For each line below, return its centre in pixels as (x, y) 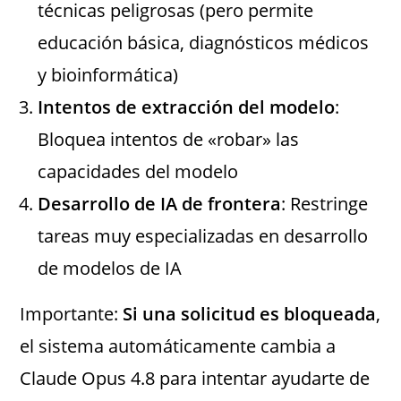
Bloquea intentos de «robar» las (169, 140)
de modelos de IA (110, 269)
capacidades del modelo (138, 172)
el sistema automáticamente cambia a (178, 346)
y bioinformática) (108, 75)
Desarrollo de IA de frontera (160, 204)
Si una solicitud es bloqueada (250, 314)
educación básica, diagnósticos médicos (204, 43)
